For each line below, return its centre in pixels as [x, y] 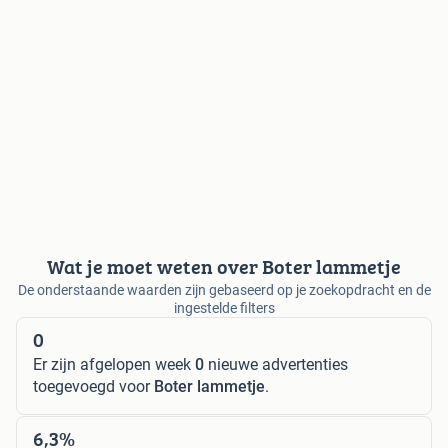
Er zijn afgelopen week [114, 365]
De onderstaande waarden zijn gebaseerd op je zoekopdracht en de [224, 290]
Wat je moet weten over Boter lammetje [224, 267]
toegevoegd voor [93, 387]
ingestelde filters [224, 308]
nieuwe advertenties [276, 365]
